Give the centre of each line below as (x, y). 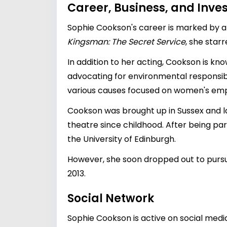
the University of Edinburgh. (122, 139)
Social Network (111, 198)
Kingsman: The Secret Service (126, 42)
